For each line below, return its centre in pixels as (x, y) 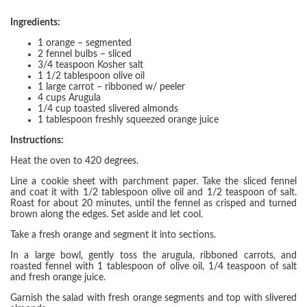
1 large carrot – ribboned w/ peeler (111, 87)
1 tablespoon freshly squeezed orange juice (128, 120)
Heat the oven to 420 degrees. (74, 161)
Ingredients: (35, 23)
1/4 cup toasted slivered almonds (108, 109)
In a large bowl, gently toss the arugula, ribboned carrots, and (153, 256)
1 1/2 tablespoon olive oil (91, 76)
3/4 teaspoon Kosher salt (90, 65)
